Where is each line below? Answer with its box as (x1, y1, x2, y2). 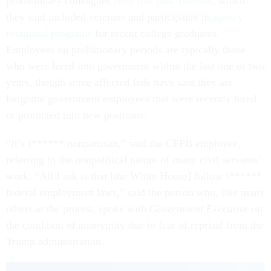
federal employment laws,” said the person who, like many (6, 186, 265, 199)
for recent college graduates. (92, 27, 220, 40)
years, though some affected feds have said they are (6, 76, 233, 89)
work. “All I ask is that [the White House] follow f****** (6, 170, 262, 183)
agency (212, 11, 243, 24)
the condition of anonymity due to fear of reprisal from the (6, 219, 264, 232)
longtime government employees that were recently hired (6, 93, 256, 105)
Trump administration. (6, 235, 104, 248)
